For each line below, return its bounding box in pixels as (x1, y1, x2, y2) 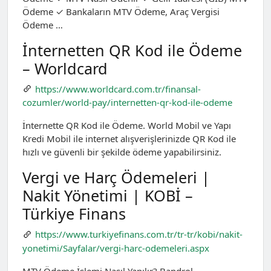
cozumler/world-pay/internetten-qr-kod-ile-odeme (22, 96, 232, 109)
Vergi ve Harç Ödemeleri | (22, 167, 210, 188)
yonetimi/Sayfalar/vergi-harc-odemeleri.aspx (22, 241, 209, 254)
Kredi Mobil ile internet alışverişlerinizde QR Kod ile (22, 132, 236, 145)
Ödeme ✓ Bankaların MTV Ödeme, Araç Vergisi (22, 5, 220, 18)
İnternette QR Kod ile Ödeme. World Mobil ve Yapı (22, 119, 231, 132)
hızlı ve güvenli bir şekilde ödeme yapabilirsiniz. (22, 146, 221, 158)
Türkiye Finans (22, 203, 126, 224)
